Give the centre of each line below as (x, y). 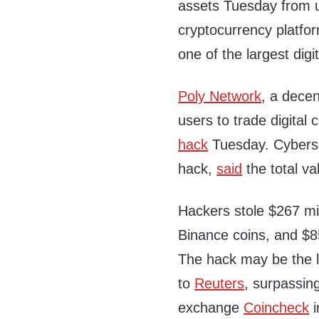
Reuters (220, 283)
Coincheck (277, 308)
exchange (211, 308)
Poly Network (220, 96)
